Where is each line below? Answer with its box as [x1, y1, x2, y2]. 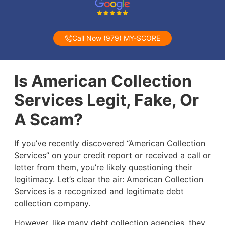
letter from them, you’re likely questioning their [14, 162, 192, 173]
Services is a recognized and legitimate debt [14, 186, 184, 197]
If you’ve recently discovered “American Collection [14, 138, 205, 149]
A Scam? [14, 109, 83, 130]
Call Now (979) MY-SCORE [72, 34, 160, 43]
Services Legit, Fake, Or [14, 90, 199, 110]
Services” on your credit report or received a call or [14, 150, 211, 161]
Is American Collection [14, 71, 192, 91]
